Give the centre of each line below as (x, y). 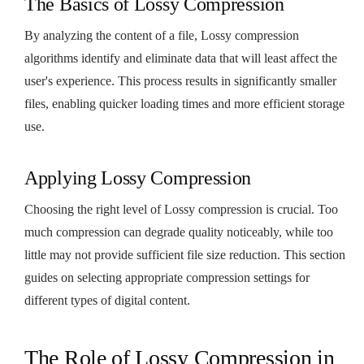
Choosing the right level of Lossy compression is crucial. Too (181, 209)
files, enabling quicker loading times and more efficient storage (184, 103)
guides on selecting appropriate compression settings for (167, 277)
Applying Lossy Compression (138, 178)
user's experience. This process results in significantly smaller (180, 80)
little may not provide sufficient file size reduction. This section (185, 254)
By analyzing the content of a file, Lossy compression (162, 35)
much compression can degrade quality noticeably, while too (179, 232)
